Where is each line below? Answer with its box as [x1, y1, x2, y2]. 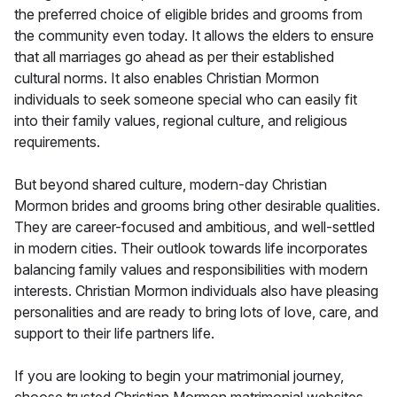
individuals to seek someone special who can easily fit [14, 90, 357, 108]
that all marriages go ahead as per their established [14, 47, 334, 66]
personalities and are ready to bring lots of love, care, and [14, 302, 378, 321]
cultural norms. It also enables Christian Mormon [14, 68, 319, 87]
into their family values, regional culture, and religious [14, 111, 347, 129]
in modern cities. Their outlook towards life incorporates [14, 238, 368, 257]
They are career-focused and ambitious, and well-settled [14, 217, 375, 236]
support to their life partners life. [14, 323, 214, 342]
